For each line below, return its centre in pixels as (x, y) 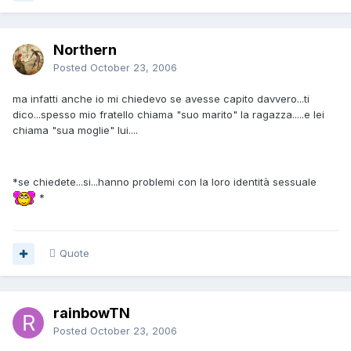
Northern (85, 50)
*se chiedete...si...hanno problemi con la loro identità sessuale (165, 182)
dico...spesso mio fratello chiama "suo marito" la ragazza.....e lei (168, 115)
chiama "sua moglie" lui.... (75, 130)
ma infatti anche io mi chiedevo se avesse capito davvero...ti (161, 99)
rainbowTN (92, 313)
